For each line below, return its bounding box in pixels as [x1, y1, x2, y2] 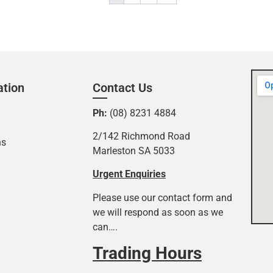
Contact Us [93, 80, 152, 95]
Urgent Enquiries [93, 168, 166, 180]
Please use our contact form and [93, 191, 232, 204]
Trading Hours [93, 243, 202, 264]
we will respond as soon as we [93, 206, 223, 218]
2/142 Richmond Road [93, 130, 190, 143]
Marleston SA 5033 [93, 145, 175, 157]
